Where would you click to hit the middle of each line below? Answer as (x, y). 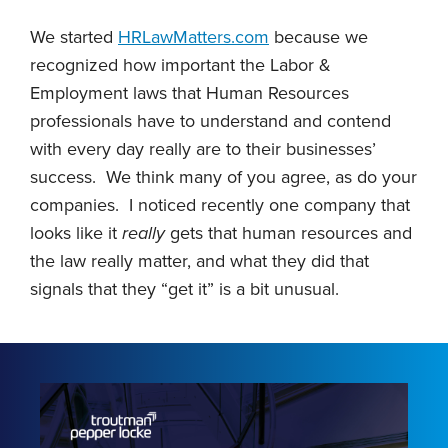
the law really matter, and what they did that (199, 260)
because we (318, 36)
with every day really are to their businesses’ (203, 148)
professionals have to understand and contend (210, 120)
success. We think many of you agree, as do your (223, 176)
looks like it (76, 232)
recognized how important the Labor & (180, 64)
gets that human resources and (288, 232)
